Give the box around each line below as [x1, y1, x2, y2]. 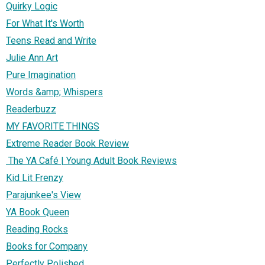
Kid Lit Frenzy [6, 172, 63, 184]
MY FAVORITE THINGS [6, 121, 99, 132]
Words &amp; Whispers [6, 86, 103, 98]
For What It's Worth [6, 18, 84, 30]
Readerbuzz [6, 104, 56, 115]
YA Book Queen [6, 206, 69, 218]
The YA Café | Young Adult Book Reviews [6, 155, 177, 167]
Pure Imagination [6, 69, 76, 81]
